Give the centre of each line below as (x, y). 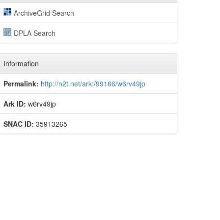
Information (21, 64)
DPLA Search (34, 33)
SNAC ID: (19, 124)
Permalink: (21, 84)
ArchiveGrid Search (44, 13)
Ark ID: (15, 104)
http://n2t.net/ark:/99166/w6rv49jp (93, 84)
